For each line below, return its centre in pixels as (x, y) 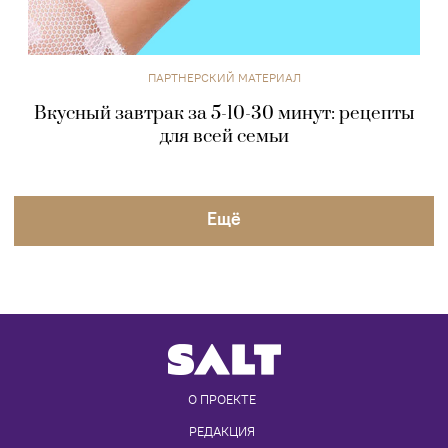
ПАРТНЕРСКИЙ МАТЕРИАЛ (224, 78)
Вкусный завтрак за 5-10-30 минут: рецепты (224, 114)
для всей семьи (224, 137)
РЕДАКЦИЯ (222, 431)
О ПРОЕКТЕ (222, 399)
